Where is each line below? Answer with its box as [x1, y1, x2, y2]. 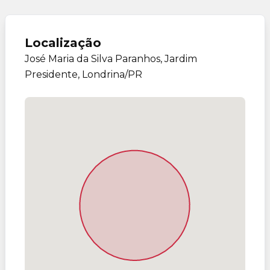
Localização [25, 36, 101, 50]
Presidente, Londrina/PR [25, 69, 142, 80]
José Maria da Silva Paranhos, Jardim [25, 53, 197, 64]
